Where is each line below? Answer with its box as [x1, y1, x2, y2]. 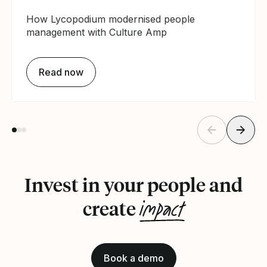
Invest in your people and [24, 172, 243, 197]
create [82, 196, 139, 221]
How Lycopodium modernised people [26, 13, 195, 26]
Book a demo [103, 252, 164, 264]
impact [139, 195, 185, 224]
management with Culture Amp [26, 26, 167, 39]
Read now [39, 66, 83, 78]
